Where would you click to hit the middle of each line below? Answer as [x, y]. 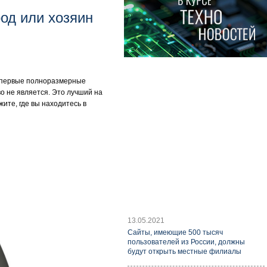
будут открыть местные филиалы [184, 252]
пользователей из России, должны [186, 242]
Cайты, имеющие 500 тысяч [175, 232]
